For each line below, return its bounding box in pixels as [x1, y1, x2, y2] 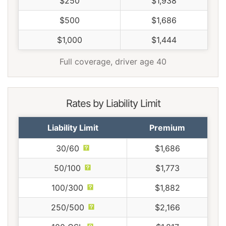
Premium [149, 123, 185, 133]
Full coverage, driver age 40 [60, 56, 166, 67]
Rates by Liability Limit [66, 97, 160, 110]
